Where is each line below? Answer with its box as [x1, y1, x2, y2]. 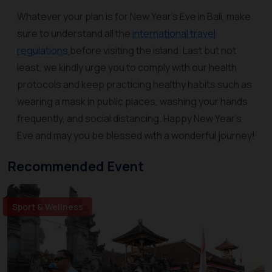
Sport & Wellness [12, 201, 83, 212]
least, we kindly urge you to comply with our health [17, 61, 237, 74]
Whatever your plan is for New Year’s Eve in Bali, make [17, 10, 251, 23]
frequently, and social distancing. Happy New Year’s [17, 112, 242, 125]
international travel [132, 27, 216, 40]
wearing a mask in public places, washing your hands [17, 95, 248, 108]
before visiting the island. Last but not [70, 44, 236, 57]
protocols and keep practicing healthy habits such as [17, 78, 252, 91]
